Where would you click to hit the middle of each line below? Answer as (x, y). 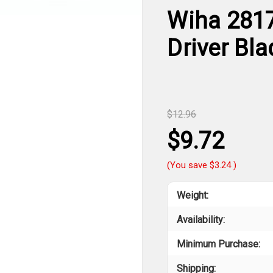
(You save (187, 165)
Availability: (201, 220)
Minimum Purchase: (219, 244)
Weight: (193, 196)
